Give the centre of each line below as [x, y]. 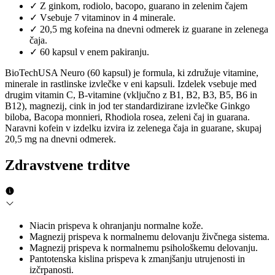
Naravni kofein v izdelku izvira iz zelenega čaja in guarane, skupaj [133, 128]
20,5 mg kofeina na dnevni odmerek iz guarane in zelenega [154, 29]
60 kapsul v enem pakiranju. [95, 52]
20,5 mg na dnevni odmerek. [62, 139]
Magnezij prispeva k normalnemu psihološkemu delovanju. [144, 248]
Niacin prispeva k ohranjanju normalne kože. [116, 226]
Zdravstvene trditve [68, 165]
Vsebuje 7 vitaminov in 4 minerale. [108, 18]
